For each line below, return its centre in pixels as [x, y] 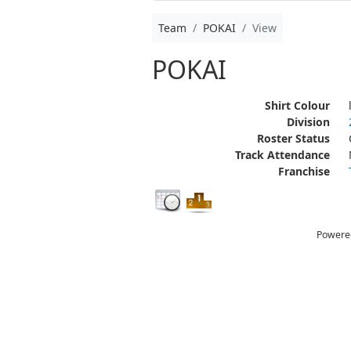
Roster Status [293, 138]
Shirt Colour [297, 105]
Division [308, 122]
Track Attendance [282, 155]
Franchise [304, 171]
